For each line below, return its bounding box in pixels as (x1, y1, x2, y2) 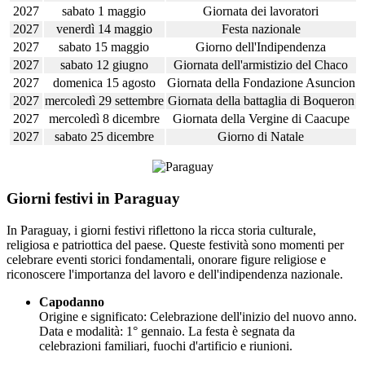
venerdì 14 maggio (55, 22, 152, 37)
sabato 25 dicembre (54, 130, 154, 144)
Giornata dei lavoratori (203, 4, 319, 19)
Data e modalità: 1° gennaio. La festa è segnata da (39, 323, 295, 338)
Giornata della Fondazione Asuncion (166, 76, 355, 90)
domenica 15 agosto (52, 76, 156, 90)
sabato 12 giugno (59, 58, 148, 73)
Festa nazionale (221, 22, 301, 37)
